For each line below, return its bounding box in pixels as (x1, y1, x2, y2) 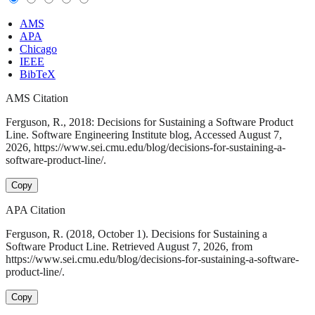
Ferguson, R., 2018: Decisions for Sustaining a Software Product (6, 116, 293, 129)
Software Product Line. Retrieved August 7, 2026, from (6, 240, 252, 253)
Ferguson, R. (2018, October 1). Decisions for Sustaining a (6, 228, 267, 240)
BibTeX (20, 68, 56, 81)
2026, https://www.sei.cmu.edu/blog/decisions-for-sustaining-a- (6, 141, 285, 154)
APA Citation (6, 204, 65, 217)
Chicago (20, 43, 57, 56)
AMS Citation (6, 92, 68, 105)
